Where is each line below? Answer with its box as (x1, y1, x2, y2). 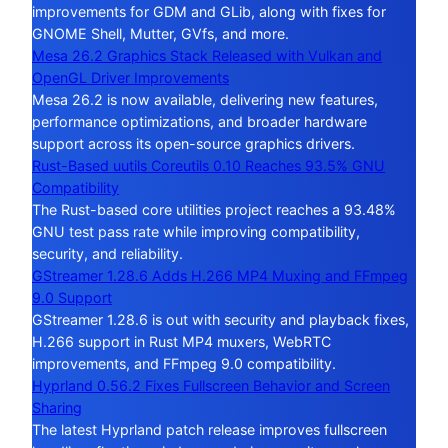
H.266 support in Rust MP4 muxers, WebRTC (32, 332, 331, 350)
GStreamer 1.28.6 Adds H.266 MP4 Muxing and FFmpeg (32, 266, 408, 284)
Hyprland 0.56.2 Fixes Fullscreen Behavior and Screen (32, 376, 390, 394)
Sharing (32, 398, 82, 416)
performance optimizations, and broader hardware (32, 112, 367, 130)
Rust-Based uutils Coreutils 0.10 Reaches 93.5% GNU (32, 156, 385, 174)
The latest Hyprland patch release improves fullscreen (32, 420, 387, 438)
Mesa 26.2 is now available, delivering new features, (32, 90, 378, 108)
